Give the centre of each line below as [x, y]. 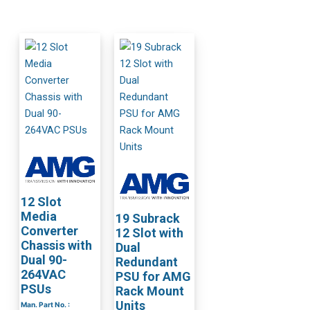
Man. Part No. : [46, 304]
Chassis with [57, 245]
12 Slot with [149, 232]
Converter [50, 230]
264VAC [44, 274]
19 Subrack [147, 218]
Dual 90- [44, 259]
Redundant [146, 262]
